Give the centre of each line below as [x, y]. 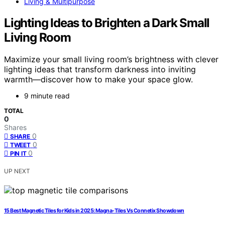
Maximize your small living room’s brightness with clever [111, 60]
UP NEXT [17, 171]
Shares [15, 128]
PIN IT [18, 154]
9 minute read [47, 96]
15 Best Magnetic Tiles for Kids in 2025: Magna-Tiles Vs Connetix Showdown [94, 211]
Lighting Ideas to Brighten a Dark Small [107, 23]
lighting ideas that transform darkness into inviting [100, 70]
